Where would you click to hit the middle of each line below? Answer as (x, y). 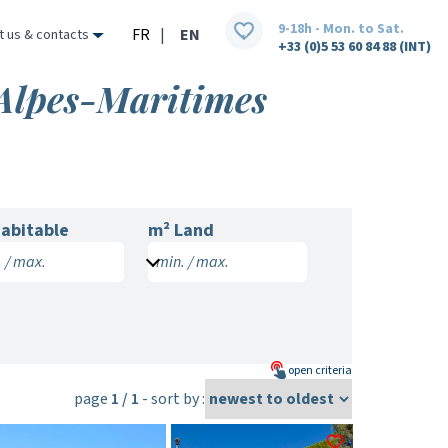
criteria (332, 370)
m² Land (180, 230)
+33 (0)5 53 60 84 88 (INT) (354, 46)
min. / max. (192, 262)
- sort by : (172, 399)
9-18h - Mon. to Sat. (341, 28)
